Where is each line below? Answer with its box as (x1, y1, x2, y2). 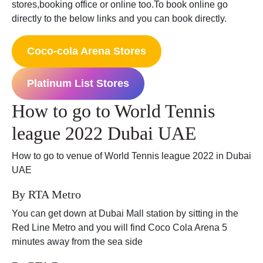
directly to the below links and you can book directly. (12, 14, 227, 24)
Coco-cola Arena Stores (26, 45, 146, 58)
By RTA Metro (12, 188, 81, 201)
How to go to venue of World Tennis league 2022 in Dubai (12, 151, 251, 161)
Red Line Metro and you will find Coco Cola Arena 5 (12, 222, 227, 233)
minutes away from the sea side (12, 237, 143, 247)
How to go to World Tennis (12, 100, 215, 122)
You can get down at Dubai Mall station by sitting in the (12, 208, 238, 219)
